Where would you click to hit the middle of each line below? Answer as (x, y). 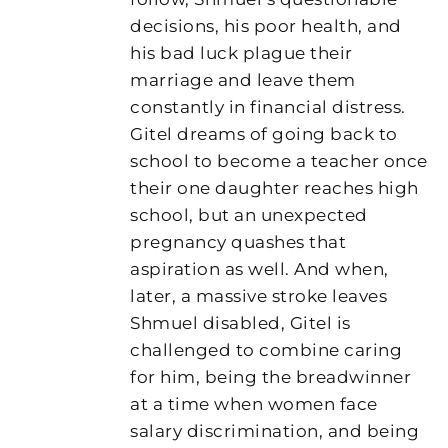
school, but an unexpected (249, 214)
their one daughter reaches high (274, 187)
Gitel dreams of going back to (264, 133)
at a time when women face (254, 403)
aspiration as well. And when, (259, 268)
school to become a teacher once (279, 160)
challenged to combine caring (266, 349)
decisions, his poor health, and (266, 25)
